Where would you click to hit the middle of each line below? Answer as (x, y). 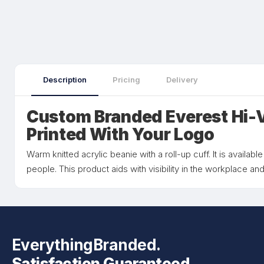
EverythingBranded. (86, 245)
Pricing (126, 80)
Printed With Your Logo (121, 134)
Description (65, 80)
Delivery (182, 80)
